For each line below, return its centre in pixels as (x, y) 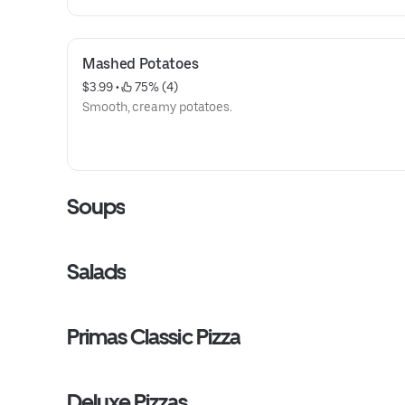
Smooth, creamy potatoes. (158, 107)
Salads (97, 272)
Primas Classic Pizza (154, 337)
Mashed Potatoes (141, 64)
